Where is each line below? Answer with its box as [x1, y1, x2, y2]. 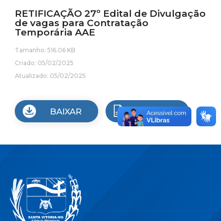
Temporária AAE [15, 27, 95, 38]
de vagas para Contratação [15, 17, 148, 29]
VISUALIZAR [130, 106, 183, 116]
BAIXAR [49, 106, 82, 116]
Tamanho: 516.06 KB [15, 46, 75, 54]
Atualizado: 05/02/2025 [15, 72, 86, 79]
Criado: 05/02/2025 [15, 59, 74, 67]
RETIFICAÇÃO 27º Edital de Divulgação [15, 8, 206, 19]
